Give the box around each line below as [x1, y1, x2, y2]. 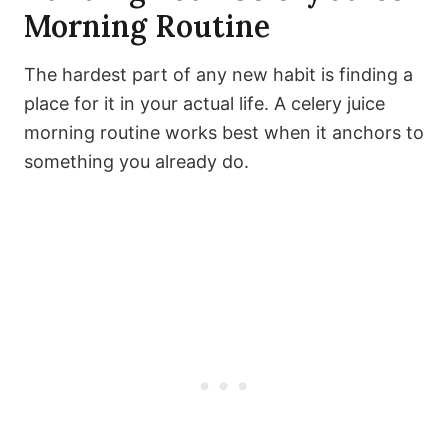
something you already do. [24, 151, 249, 173]
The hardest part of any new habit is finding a [24, 64, 413, 86]
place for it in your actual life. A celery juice [24, 93, 385, 115]
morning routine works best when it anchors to [24, 122, 424, 144]
